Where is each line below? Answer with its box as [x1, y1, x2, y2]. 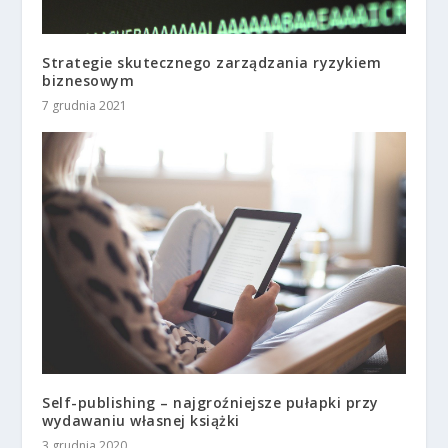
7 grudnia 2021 [42, 97, 128, 115]
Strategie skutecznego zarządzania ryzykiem [42, 53, 382, 73]
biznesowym [42, 71, 135, 91]
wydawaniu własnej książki [42, 411, 240, 431]
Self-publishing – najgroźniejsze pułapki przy [42, 393, 379, 413]
